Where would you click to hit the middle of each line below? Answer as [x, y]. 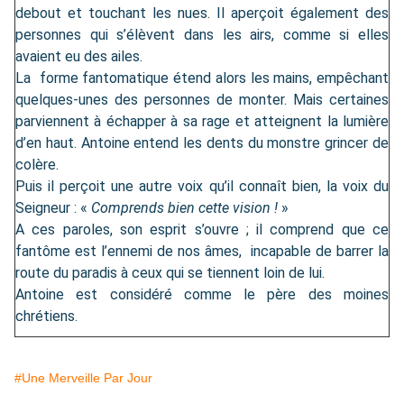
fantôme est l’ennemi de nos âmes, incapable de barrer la [202, 252]
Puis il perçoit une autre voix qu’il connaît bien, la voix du [202, 187]
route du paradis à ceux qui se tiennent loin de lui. [170, 273]
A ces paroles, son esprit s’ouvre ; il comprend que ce [202, 230]
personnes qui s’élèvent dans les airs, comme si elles [202, 35]
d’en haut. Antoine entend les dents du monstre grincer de [202, 143]
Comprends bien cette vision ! [186, 208]
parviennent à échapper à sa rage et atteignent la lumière [202, 122]
